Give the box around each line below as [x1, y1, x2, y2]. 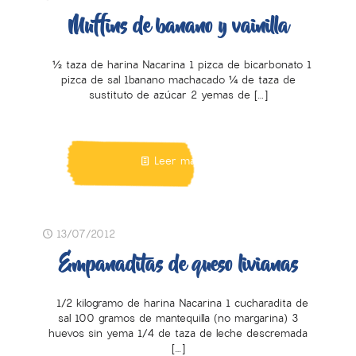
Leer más [153, 154, 201, 168]
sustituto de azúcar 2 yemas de [88, 88, 250, 103]
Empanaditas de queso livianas [58, 246, 298, 286]
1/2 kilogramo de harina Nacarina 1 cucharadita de [48, 296, 308, 311]
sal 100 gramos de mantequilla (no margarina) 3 [58, 311, 298, 326]
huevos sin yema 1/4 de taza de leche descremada [48, 327, 308, 341]
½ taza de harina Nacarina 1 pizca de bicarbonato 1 [44, 58, 311, 72]
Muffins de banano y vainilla [68, 8, 288, 48]
